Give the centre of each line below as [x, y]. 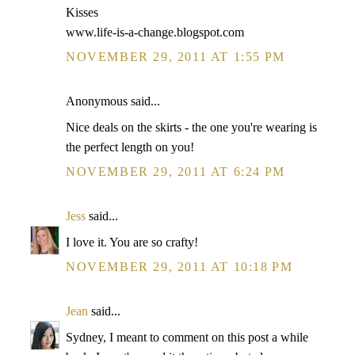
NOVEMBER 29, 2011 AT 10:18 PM [179, 267]
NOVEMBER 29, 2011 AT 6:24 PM [176, 172]
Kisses [82, 12]
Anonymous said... [113, 101]
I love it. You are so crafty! [132, 242]
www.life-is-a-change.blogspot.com [155, 32]
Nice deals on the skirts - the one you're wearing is [191, 127]
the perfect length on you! [130, 147]
